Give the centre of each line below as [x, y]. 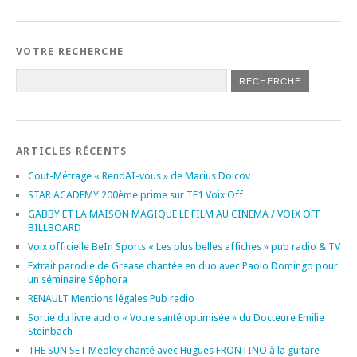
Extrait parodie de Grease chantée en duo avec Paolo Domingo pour [183, 265]
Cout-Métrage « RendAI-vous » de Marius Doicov [139, 175]
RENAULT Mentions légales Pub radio [111, 298]
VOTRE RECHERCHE [70, 51]
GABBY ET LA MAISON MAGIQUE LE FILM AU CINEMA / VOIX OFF [174, 214]
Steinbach [50, 331]
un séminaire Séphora [78, 279]
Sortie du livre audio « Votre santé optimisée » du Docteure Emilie [176, 317]
